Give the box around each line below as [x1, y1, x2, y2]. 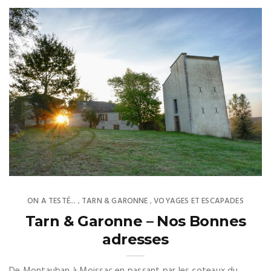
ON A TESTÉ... [27, 195, 76, 208]
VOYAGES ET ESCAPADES [154, 195, 244, 208]
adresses [102, 230, 169, 249]
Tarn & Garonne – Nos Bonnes [25, 212, 246, 230]
